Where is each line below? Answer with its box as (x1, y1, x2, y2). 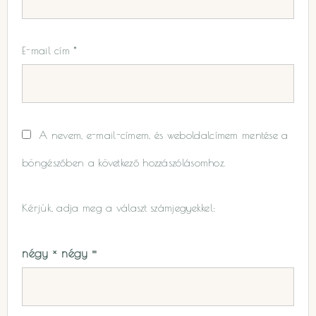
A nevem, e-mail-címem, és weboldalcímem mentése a (39, 128, 288, 141)
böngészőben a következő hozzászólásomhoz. (22, 156, 226, 169)
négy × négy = (22, 245, 97, 260)
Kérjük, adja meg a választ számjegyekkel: (22, 202, 217, 214)
